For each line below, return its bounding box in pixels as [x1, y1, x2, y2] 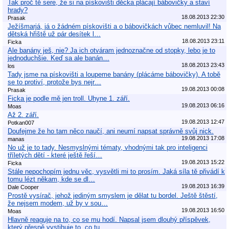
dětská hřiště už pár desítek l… [8, 30, 101, 38]
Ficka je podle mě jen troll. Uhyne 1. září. [8, 94, 130, 102]
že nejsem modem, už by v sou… [8, 199, 108, 207]
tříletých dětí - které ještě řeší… [8, 151, 102, 159]
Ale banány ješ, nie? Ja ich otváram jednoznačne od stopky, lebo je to [8, 46, 215, 54]
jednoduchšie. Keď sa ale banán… [8, 54, 109, 62]
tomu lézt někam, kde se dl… [8, 175, 95, 183]
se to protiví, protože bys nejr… [8, 78, 101, 86]
